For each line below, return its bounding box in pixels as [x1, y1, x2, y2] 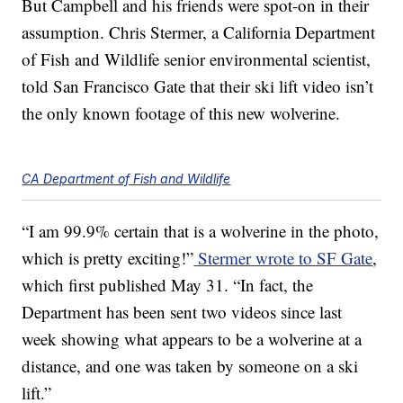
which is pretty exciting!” [22, 246, 194, 270]
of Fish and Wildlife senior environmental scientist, [22, 48, 372, 71]
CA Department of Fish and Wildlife [22, 171, 231, 187]
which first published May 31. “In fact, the [22, 273, 314, 297]
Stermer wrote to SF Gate [193, 246, 373, 270]
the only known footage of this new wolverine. [22, 102, 341, 125]
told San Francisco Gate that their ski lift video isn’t [22, 75, 374, 98]
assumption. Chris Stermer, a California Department [22, 21, 376, 44]
